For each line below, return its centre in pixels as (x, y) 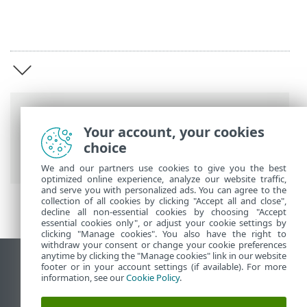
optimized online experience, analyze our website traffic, (164, 179)
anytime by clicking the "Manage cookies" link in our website (164, 256)
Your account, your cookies (174, 132)
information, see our (84, 278)
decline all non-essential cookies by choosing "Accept (164, 212)
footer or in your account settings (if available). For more (164, 267)
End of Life (52, 285)
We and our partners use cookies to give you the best (164, 168)
